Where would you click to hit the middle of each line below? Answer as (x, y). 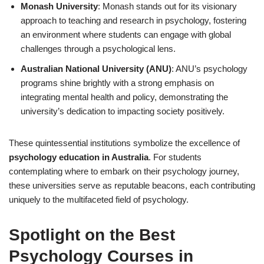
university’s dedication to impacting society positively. (123, 111)
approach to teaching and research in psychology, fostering (133, 20)
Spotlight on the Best (92, 235)
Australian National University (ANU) (96, 68)
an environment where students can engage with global (126, 34)
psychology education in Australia (79, 157)
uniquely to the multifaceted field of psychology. (99, 199)
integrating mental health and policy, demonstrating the (124, 97)
